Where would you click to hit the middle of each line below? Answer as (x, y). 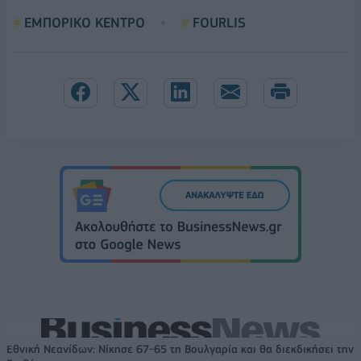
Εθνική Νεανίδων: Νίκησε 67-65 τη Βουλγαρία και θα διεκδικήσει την (180, 349)
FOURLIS (219, 22)
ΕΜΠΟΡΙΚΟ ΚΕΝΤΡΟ (85, 22)
